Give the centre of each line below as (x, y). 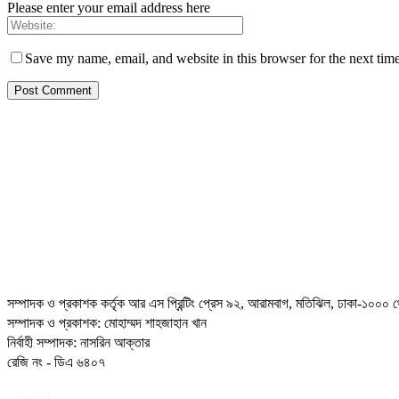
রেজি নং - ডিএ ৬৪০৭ (56, 362)
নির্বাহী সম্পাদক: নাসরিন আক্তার (78, 343)
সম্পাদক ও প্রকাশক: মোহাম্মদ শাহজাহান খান (107, 323)
